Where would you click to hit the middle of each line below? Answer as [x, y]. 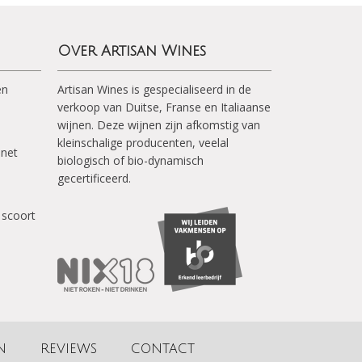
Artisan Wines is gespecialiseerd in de [154, 89]
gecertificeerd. [94, 178]
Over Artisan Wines [132, 51]
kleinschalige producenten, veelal [143, 143]
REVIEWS [69, 349]
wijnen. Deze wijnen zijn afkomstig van [159, 125]
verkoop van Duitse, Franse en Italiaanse [164, 107]
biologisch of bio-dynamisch [130, 160]
